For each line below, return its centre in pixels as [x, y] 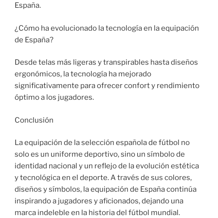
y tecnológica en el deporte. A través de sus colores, [103, 178]
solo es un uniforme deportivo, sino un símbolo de [100, 154]
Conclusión [34, 120]
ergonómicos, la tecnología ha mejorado [83, 74]
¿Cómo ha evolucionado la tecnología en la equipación [107, 28]
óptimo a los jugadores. [54, 98]
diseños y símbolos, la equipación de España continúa [106, 190]
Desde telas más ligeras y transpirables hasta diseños [106, 63]
